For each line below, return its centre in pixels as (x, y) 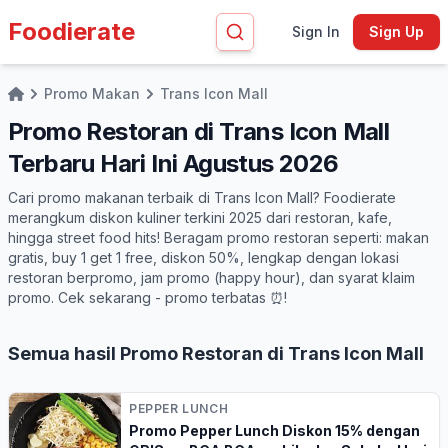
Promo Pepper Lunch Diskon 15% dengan (274, 430)
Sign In (315, 31)
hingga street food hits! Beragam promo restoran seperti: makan (218, 237)
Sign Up (396, 31)
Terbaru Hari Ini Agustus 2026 (173, 163)
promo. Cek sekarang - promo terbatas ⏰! (147, 297)
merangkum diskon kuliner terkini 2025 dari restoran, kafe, (200, 217)
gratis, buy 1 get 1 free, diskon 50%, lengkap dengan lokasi (203, 257)
